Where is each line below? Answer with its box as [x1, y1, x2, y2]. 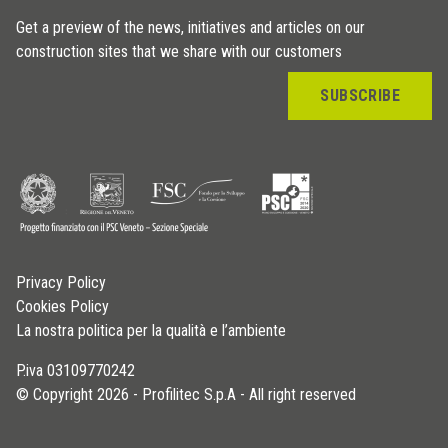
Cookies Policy [16, 297, 109, 317]
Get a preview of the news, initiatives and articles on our [16, 18, 365, 38]
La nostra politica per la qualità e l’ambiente [16, 321, 286, 341]
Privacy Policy [16, 273, 106, 293]
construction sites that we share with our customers [16, 42, 342, 62]
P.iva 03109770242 [16, 361, 135, 381]
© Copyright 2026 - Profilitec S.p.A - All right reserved [16, 385, 356, 405]
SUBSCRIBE [320, 86, 400, 106]
